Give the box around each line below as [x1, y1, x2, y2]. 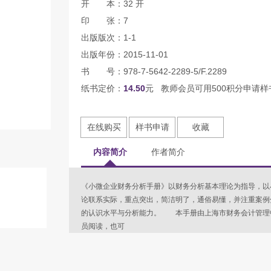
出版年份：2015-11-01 [81, 50, 168, 59]
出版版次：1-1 [81, 33, 136, 42]
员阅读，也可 [81, 222, 125, 230]
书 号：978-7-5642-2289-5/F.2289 [81, 67, 227, 76]
